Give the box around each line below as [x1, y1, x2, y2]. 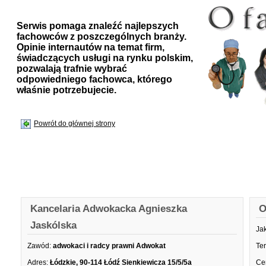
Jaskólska [30, 220, 77, 231]
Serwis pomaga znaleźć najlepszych [17, 21, 179, 31]
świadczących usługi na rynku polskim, [17, 53, 193, 63]
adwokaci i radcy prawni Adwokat [53, 242, 166, 250]
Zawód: [27, 242, 51, 250]
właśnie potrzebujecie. [17, 85, 116, 95]
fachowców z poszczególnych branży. [17, 31, 186, 42]
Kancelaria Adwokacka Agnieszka [30, 203, 187, 214]
